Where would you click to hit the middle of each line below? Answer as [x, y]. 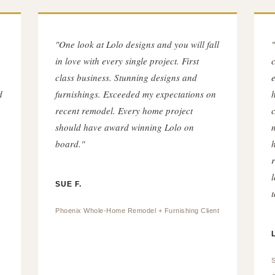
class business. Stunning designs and [126, 77]
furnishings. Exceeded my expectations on [136, 94]
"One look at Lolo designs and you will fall [137, 44]
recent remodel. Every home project [124, 110]
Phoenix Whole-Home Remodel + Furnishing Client [137, 211]
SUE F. [69, 184]
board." [70, 144]
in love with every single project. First [127, 61]
